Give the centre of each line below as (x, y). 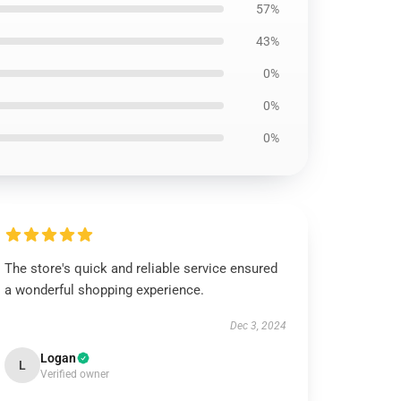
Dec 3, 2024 (258, 326)
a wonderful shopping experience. (105, 290)
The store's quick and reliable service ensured (141, 269)
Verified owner (75, 374)
